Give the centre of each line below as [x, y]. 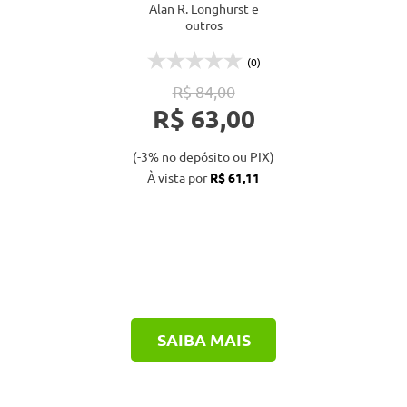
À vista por [179, 177]
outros [203, 25]
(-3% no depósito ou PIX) [203, 156]
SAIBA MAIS [203, 339]
